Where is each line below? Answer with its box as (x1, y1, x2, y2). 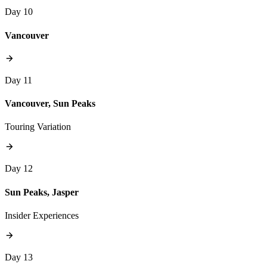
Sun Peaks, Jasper (5, 187, 79, 197)
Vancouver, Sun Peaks (5, 98, 95, 109)
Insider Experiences (5, 210, 79, 221)
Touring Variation (5, 122, 71, 132)
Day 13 (5, 252, 33, 262)
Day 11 (5, 74, 32, 85)
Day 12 (5, 163, 33, 174)
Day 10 (5, 7, 33, 17)
